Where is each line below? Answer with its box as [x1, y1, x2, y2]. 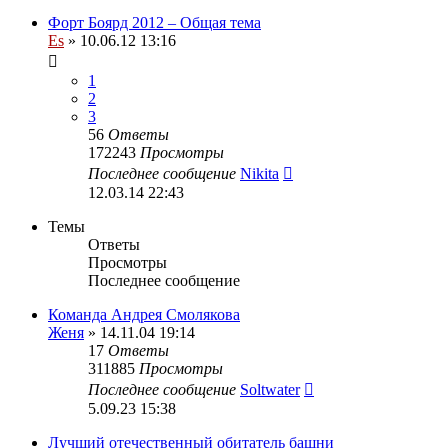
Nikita [240, 164, 279, 182]
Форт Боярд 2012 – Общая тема [48, 13, 261, 31]
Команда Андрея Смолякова [48, 305, 240, 323]
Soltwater [240, 380, 300, 398]
